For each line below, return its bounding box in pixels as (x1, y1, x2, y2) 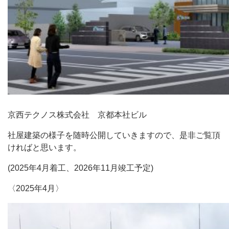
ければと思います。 (8, 143, 81, 152)
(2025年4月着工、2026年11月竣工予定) (8, 164, 153, 173)
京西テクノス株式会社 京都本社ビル (8, 110, 147, 120)
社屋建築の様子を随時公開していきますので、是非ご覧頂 (8, 131, 220, 140)
